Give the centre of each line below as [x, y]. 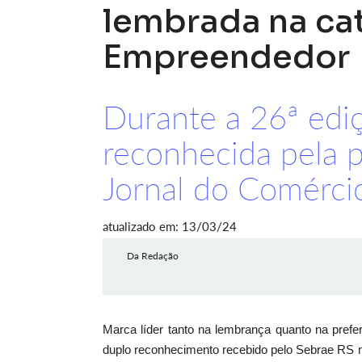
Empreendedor [226, 57]
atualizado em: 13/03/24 [170, 226]
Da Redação [153, 256]
